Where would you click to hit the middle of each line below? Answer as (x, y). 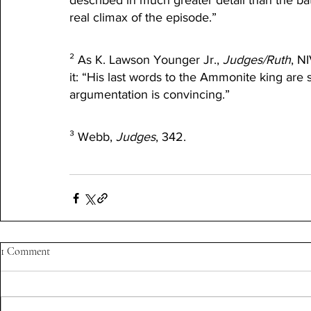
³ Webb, (93, 137)
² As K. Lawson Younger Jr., (146, 60)
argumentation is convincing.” (150, 95)
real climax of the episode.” (143, 18)
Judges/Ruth (257, 60)
